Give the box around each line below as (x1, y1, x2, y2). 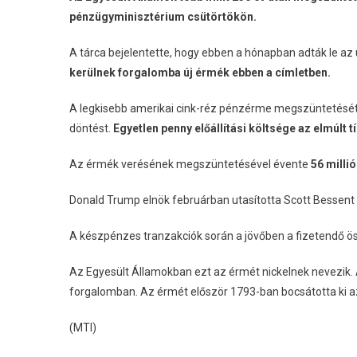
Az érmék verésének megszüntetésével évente (69, 158, 311, 171)
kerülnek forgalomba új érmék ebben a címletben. (69, 66, 331, 80)
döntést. (69, 122, 113, 135)
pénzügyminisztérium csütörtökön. (69, 10, 257, 24)
